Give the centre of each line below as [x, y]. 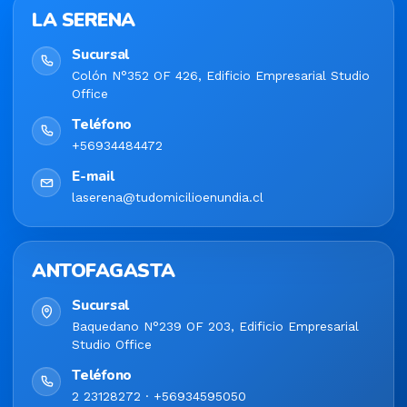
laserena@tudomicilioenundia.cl [168, 198]
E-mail [93, 176]
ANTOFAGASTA [104, 271]
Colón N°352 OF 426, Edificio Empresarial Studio [221, 76]
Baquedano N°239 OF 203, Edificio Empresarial [215, 327]
